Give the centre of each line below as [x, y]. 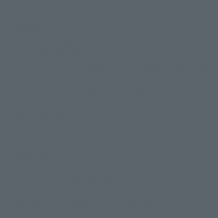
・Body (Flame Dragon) [53, 52]
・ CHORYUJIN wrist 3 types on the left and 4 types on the [113, 128]
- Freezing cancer [42, 103]
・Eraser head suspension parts [66, 179]
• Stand [24, 191]
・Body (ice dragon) [47, 40]
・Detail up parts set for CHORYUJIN [76, 166]
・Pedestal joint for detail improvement [82, 204]
